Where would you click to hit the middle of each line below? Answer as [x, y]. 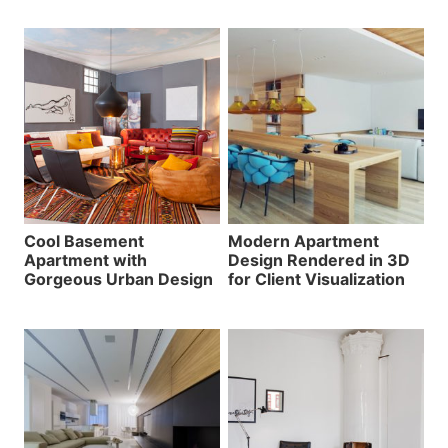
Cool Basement [84, 241]
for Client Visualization [316, 279]
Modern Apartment [303, 241]
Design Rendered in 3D [319, 260]
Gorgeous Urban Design [118, 279]
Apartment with [85, 260]
